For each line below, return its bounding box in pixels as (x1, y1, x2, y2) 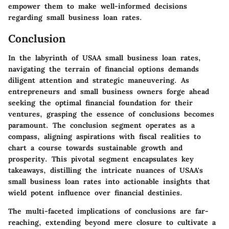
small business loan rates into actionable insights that (8, 177, 210, 186)
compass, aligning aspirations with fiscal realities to (8, 132, 201, 141)
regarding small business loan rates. (8, 12, 142, 22)
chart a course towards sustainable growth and (8, 143, 182, 152)
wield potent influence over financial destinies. (8, 188, 182, 197)
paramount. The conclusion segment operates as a (8, 121, 195, 130)
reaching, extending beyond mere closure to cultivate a (8, 218, 216, 227)
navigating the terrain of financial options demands (8, 64, 199, 74)
